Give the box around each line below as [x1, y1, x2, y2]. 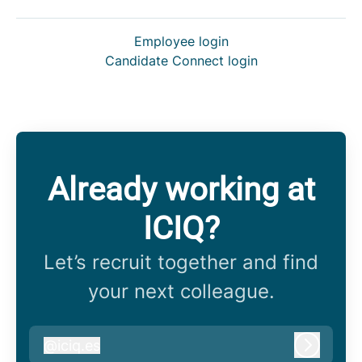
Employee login [133, 33, 229, 50]
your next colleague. [87, 280, 275, 304]
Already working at [47, 170, 315, 209]
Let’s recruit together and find [44, 250, 318, 275]
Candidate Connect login [104, 53, 258, 69]
